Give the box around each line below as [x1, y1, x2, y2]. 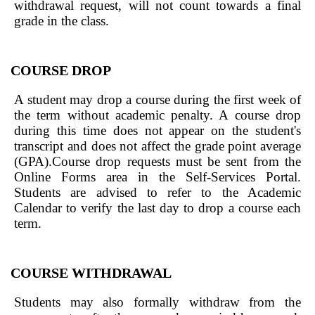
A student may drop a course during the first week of [14, 92, 301, 107]
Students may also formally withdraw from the [14, 295, 301, 309]
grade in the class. [14, 13, 109, 28]
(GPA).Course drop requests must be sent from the [14, 154, 301, 169]
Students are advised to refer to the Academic [14, 185, 301, 200]
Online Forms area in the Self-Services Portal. [14, 169, 301, 184]
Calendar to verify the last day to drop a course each [14, 200, 301, 215]
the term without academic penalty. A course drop [14, 108, 301, 122]
